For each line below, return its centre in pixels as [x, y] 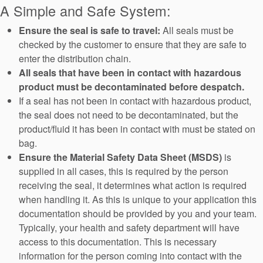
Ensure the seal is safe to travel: [90, 30]
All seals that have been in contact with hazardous [130, 72]
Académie [87, 93]
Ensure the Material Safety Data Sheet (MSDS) [120, 157]
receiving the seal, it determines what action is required [133, 185]
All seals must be [197, 30]
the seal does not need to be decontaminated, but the [129, 114]
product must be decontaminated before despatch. [131, 86]
